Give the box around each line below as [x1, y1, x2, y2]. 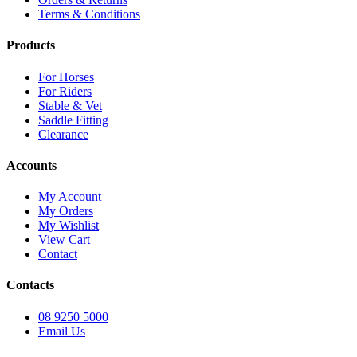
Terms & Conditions [38, 7, 140, 22]
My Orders [38, 204, 93, 218]
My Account [38, 190, 101, 204]
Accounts [6, 158, 57, 172]
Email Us [38, 324, 85, 338]
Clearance [38, 127, 88, 141]
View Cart [38, 233, 90, 247]
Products [6, 38, 55, 53]
